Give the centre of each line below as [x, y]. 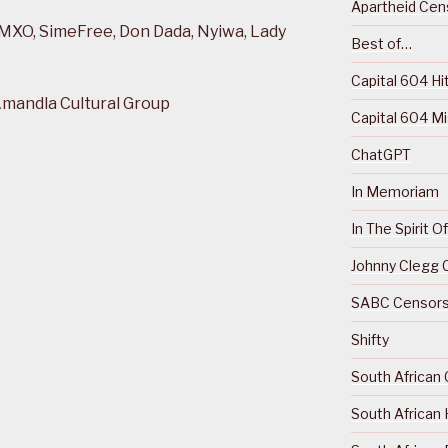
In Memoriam [394, 192]
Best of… [381, 44]
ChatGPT [380, 155]
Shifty [369, 340]
